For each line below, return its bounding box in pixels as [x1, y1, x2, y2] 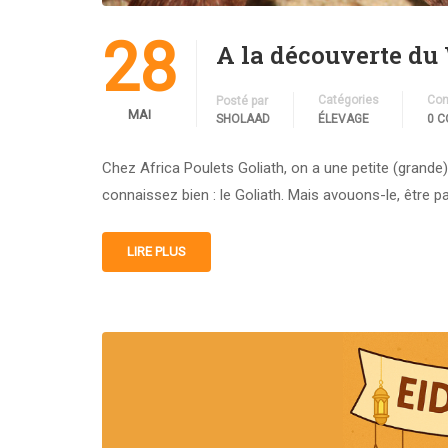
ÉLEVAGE [318, 111, 369, 126]
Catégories [318, 92, 379, 107]
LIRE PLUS [127, 243, 186, 259]
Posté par [216, 93, 268, 108]
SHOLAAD [216, 111, 270, 126]
